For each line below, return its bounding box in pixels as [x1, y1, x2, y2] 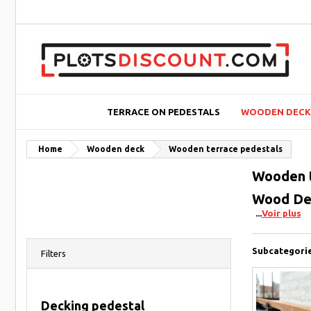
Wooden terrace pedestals [169, 144, 283, 153]
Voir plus [261, 208, 301, 218]
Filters [41, 249, 66, 258]
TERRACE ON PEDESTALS [106, 107, 220, 117]
